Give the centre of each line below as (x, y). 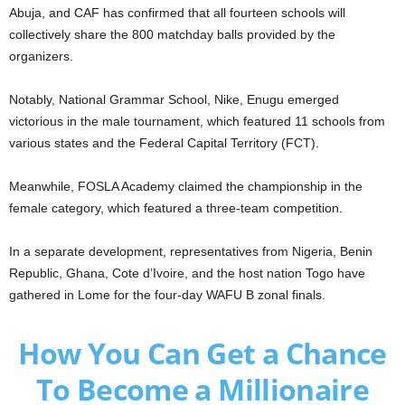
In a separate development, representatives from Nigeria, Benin (191, 251)
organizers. (41, 56)
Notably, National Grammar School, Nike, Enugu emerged (174, 99)
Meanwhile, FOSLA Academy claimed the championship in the (186, 186)
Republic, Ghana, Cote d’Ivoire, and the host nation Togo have (187, 273)
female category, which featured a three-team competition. (176, 207)
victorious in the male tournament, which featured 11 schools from (197, 121)
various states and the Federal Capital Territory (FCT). (164, 142)
